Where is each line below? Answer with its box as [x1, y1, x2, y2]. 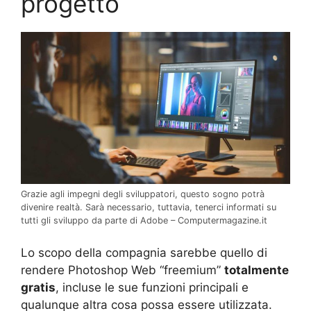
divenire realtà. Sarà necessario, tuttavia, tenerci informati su [21, 201, 276, 212]
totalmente [224, 263, 289, 278]
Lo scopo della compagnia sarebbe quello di [21, 246, 267, 260]
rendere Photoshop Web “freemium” [21, 263, 224, 278]
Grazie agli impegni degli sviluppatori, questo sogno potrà [21, 188, 264, 199]
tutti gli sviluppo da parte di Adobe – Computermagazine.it [21, 215, 267, 226]
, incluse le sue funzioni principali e [56, 280, 249, 295]
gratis [21, 280, 56, 295]
